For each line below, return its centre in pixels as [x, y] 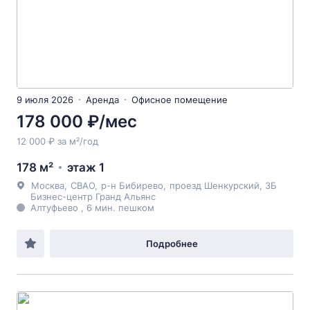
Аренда [102, 100]
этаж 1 [86, 167]
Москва [48, 185]
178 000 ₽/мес [77, 121]
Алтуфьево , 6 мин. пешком [92, 208]
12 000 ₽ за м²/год [57, 141]
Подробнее [172, 244]
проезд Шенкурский [215, 185]
